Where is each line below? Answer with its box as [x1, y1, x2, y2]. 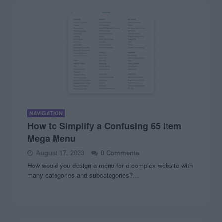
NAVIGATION [29, 110, 63, 117]
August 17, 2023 [36, 148, 85, 157]
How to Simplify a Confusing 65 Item [27, 119, 182, 132]
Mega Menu [27, 132, 76, 145]
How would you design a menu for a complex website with [27, 161, 193, 170]
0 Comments [101, 148, 140, 157]
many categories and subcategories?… [27, 170, 140, 180]
